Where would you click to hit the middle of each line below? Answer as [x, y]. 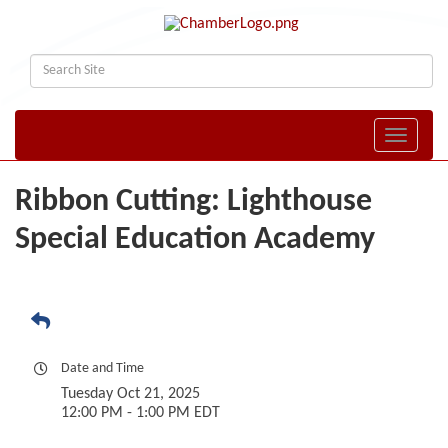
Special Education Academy [195, 240]
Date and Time [102, 369]
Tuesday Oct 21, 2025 [130, 394]
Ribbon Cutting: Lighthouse [193, 202]
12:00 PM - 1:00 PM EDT [140, 413]
